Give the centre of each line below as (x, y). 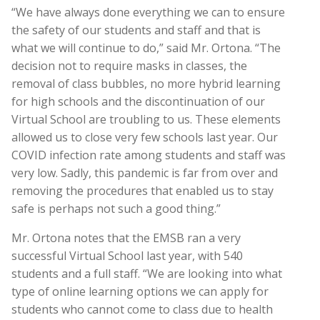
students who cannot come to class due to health (142, 309)
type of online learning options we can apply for (140, 291)
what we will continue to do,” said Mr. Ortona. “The (146, 47)
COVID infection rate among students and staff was (149, 155)
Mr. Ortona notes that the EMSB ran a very (126, 237)
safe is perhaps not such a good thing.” (117, 208)
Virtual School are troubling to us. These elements (146, 119)
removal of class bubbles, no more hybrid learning (146, 83)
